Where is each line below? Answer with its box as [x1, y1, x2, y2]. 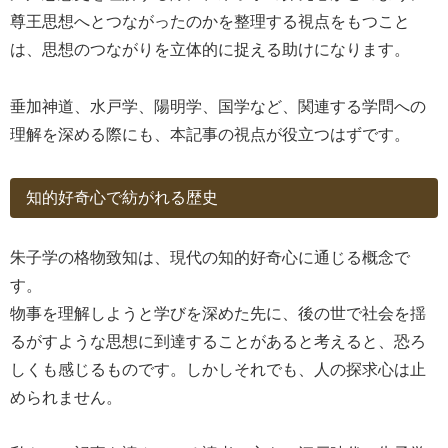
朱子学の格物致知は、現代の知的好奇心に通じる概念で [10, 248, 410, 266]
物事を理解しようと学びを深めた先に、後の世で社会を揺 [10, 304, 426, 322]
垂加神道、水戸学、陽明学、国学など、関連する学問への [10, 97, 426, 115]
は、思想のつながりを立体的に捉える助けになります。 [10, 41, 410, 58]
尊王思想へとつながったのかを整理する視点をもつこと [10, 13, 410, 30]
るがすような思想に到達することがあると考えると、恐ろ [10, 332, 426, 350]
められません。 [10, 388, 122, 406]
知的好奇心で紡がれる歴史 [26, 188, 218, 206]
